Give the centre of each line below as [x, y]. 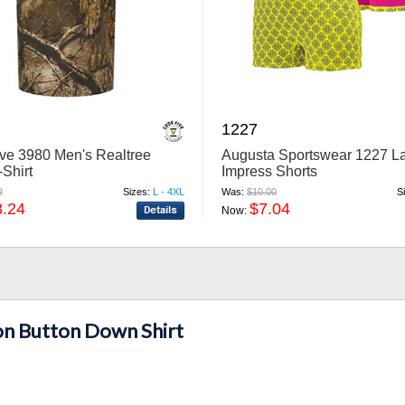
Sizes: [137, 191]
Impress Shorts [270, 171]
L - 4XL [169, 191]
